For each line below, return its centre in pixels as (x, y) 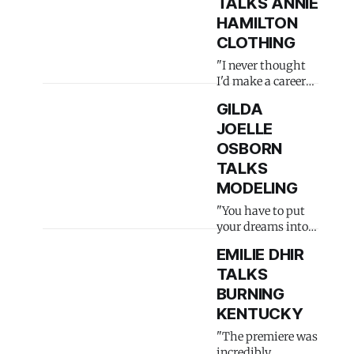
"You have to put (260, 211)
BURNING (250, 294)
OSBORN (249, 149)
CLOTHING (256, 43)
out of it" (240, 97)
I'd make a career (261, 81)
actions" (239, 243)
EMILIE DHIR (260, 254)
